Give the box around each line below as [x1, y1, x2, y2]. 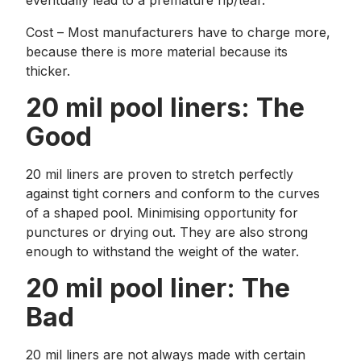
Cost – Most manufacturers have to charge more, [26, 24, 330, 40]
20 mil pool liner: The [26, 272, 290, 304]
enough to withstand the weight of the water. [26, 243, 299, 259]
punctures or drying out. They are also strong [26, 224, 308, 240]
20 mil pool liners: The [26, 92, 305, 123]
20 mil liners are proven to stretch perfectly [26, 166, 293, 182]
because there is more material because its [26, 44, 288, 60]
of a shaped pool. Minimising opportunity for [26, 205, 298, 221]
